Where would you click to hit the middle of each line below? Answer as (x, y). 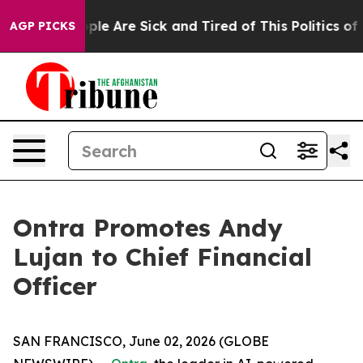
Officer (55, 286)
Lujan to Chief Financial (162, 257)
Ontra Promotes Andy (148, 228)
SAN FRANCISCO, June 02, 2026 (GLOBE (141, 341)
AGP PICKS (43, 26)
